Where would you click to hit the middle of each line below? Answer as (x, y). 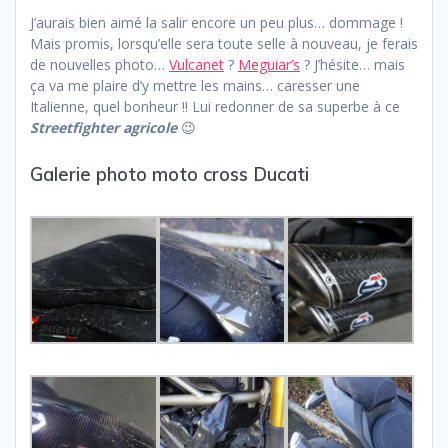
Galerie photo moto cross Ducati (169, 175)
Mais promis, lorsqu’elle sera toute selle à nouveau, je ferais (224, 44)
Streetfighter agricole (103, 128)
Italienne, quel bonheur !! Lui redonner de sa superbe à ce (215, 107)
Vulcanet (196, 65)
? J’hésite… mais (352, 65)
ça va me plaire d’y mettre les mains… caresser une (195, 86)
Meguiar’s (269, 65)
